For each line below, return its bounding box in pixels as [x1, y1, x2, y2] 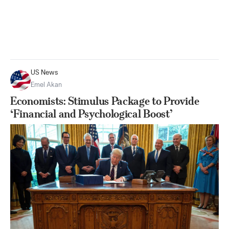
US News [31, 69, 58, 76]
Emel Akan [31, 81, 62, 88]
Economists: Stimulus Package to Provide [10, 94, 199, 107]
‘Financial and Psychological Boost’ [10, 107, 173, 120]
